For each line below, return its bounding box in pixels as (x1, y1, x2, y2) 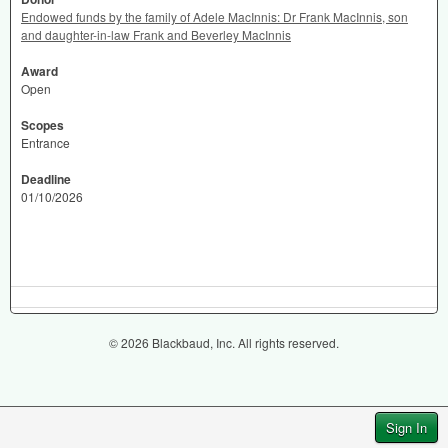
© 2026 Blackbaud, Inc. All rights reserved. (109, 334, 339, 351)
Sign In (386, 418, 427, 437)
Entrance (21, 134, 70, 151)
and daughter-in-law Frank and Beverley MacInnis (21, 26, 291, 43)
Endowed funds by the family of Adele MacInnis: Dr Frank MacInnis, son (21, 8, 408, 25)
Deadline (21, 170, 71, 188)
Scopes (21, 116, 64, 134)
